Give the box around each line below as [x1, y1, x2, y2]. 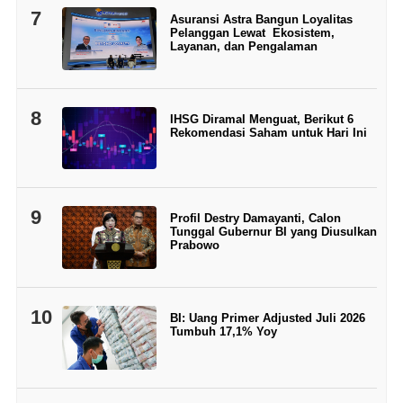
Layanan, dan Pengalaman [169, 40, 318, 54]
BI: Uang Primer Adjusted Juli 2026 [169, 311, 365, 326]
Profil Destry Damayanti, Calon [169, 211, 341, 226]
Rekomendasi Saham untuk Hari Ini [169, 126, 367, 140]
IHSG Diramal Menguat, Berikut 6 [169, 112, 354, 127]
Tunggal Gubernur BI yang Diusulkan [169, 225, 377, 239]
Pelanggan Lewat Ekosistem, [169, 26, 335, 40]
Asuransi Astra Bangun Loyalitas [169, 13, 353, 27]
